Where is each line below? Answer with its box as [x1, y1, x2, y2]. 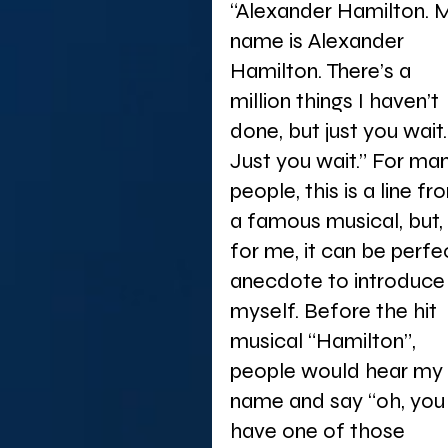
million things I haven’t [230, 88, 444, 114]
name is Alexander [230, 28, 409, 54]
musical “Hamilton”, [230, 328, 421, 354]
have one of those [230, 418, 410, 444]
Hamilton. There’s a [230, 58, 416, 84]
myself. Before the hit [230, 298, 442, 324]
